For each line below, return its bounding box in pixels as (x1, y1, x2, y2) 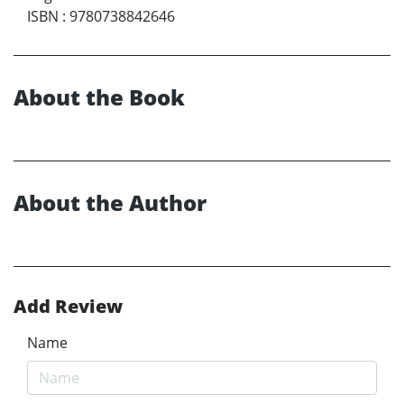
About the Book (14, 82, 185, 113)
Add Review (14, 294, 123, 319)
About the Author (14, 188, 207, 218)
